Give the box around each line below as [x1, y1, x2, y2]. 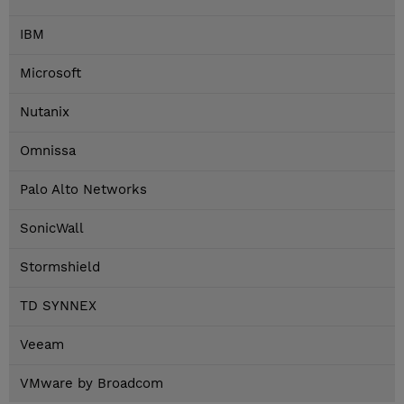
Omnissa [20, 142, 76, 160]
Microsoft [20, 65, 81, 82]
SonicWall [20, 220, 84, 237]
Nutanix [20, 104, 69, 121]
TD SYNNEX [20, 298, 96, 315]
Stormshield [20, 259, 100, 276]
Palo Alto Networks [20, 181, 147, 198]
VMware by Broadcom [20, 375, 163, 392]
